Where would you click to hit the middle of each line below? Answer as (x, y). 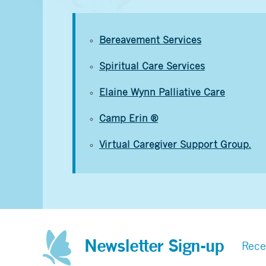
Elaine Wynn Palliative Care (162, 93)
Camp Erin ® (129, 119)
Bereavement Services (150, 41)
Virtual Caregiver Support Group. (175, 145)
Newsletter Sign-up (154, 247)
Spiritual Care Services (152, 67)
